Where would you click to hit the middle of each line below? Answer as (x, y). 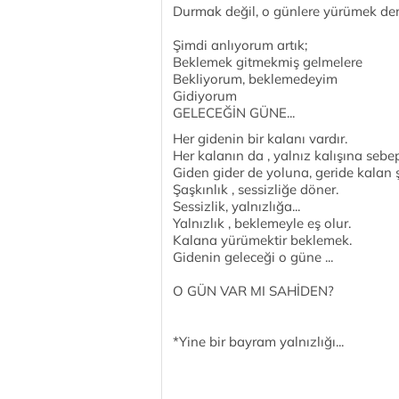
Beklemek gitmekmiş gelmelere (268, 62)
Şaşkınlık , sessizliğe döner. (256, 189)
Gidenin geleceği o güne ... (253, 257)
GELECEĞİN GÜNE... (234, 113)
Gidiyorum (205, 96)
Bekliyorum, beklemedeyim (255, 79)
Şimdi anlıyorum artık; (240, 45)
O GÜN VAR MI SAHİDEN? (253, 291)
